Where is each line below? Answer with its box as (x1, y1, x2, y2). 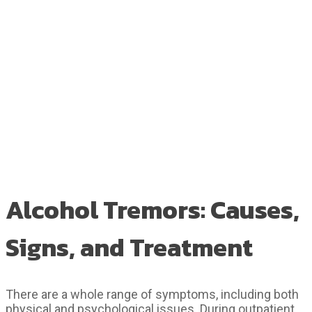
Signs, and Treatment (6, 228, 253, 266)
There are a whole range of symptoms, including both (6, 286, 299, 302)
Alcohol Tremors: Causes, (6, 190, 299, 228)
